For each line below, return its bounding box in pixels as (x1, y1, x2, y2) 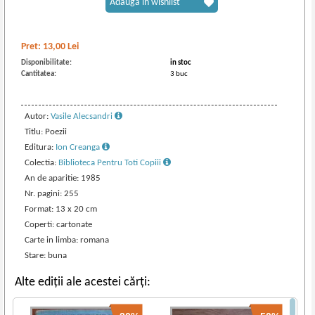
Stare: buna (25, 251, 67, 260)
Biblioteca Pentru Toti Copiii (58, 158, 164, 167)
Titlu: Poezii (25, 127, 67, 136)
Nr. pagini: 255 (25, 189, 79, 198)
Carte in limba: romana (25, 236, 110, 245)
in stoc (170, 59, 192, 67)
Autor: (25, 112, 51, 121)
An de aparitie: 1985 (25, 174, 101, 183)
